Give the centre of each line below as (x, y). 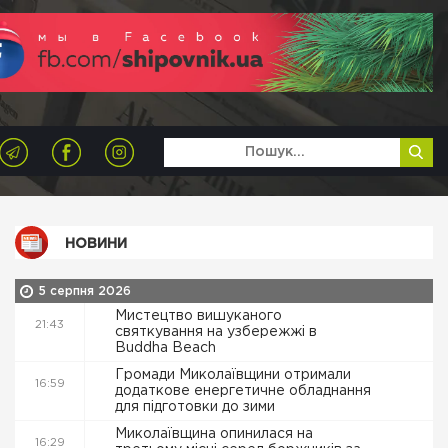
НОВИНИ (96, 244)
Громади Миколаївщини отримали (233, 375)
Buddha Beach (167, 348)
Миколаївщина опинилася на (214, 434)
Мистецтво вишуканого (198, 316)
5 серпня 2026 (84, 291)
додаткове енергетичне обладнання (243, 391)
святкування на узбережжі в (216, 332)
